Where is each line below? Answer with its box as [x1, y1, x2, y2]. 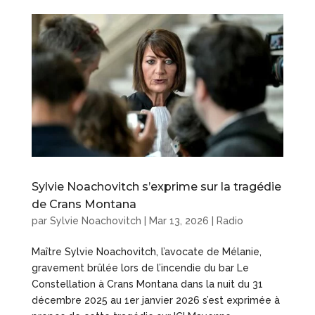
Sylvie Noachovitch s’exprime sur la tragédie [31, 180, 281, 194]
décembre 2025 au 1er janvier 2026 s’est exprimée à [31, 295, 280, 307]
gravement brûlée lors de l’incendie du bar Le [31, 262, 249, 274]
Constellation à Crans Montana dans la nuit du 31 [31, 278, 263, 290]
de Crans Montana [31, 198, 136, 212]
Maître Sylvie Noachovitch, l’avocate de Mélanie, [31, 246, 262, 258]
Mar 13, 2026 [148, 215, 209, 227]
